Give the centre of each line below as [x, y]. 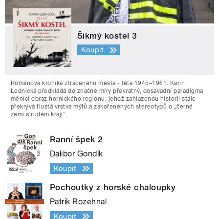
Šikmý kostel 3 [107, 35]
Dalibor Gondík [77, 153]
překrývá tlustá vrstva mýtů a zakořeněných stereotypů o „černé [102, 106]
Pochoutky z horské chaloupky [113, 187]
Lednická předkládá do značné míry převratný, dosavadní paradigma [107, 91]
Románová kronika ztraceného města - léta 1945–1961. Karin [98, 83]
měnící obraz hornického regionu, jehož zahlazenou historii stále [103, 99]
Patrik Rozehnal [78, 201]
